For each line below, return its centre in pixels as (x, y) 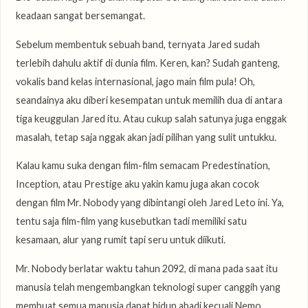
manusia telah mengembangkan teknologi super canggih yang (148, 287)
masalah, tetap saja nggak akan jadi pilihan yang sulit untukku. (146, 137)
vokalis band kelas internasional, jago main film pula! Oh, (135, 81)
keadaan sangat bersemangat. (80, 16)
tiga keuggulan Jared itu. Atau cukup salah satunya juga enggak (151, 118)
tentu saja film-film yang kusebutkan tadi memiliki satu (131, 221)
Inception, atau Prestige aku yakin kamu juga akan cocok (137, 184)
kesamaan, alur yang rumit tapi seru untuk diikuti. (120, 240)
